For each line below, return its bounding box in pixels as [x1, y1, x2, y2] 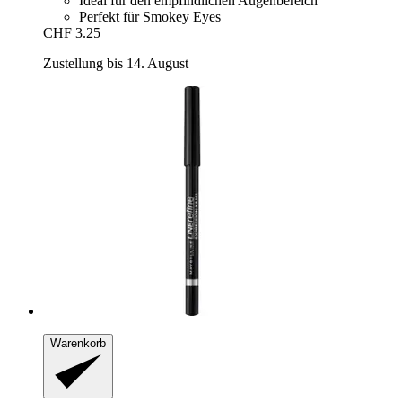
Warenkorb [50, 336, 106, 350]
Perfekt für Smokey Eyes [79, 8, 221, 24]
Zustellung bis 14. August [43, 55, 188, 71]
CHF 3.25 [43, 24, 100, 40]
